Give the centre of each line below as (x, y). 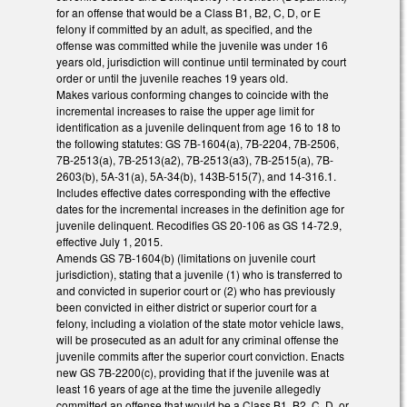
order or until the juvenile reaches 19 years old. (172, 78)
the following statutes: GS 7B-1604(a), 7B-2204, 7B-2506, (198, 144)
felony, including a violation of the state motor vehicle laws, (200, 323)
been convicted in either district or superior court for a (187, 307)
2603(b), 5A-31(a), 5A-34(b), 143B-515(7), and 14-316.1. (196, 176)
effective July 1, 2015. (109, 242)
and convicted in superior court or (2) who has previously (196, 291)
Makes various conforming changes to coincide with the (193, 94)
